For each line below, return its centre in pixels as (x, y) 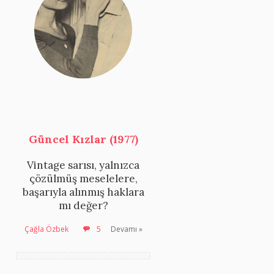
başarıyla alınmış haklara (83, 192)
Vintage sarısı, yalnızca (83, 165)
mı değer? (83, 205)
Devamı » (127, 229)
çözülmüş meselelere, (83, 178)
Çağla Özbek (46, 229)
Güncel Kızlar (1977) (83, 139)
